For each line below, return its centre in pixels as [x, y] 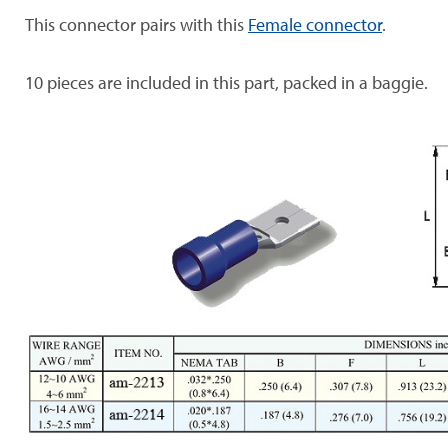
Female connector [315, 25]
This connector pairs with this [136, 25]
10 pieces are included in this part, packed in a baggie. [226, 83]
